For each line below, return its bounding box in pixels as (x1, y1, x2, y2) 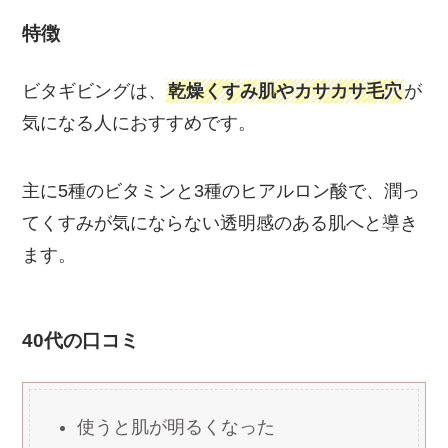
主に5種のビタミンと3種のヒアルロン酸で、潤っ (22, 181, 421, 202)
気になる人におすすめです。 (22, 113, 257, 134)
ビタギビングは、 (22, 81, 167, 102)
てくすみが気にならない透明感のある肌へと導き (22, 213, 419, 234)
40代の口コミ (22, 329, 140, 351)
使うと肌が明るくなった (77, 417, 276, 438)
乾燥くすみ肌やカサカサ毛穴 (168, 81, 403, 102)
